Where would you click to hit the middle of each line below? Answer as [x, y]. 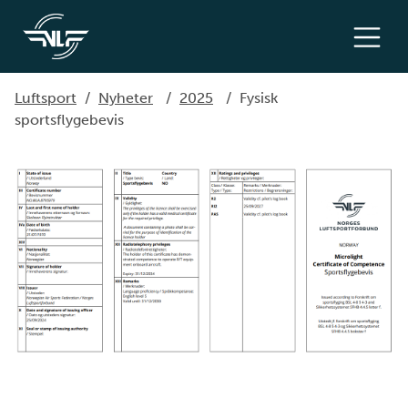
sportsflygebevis [69, 120]
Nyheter [126, 98]
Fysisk [259, 98]
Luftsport [46, 98]
